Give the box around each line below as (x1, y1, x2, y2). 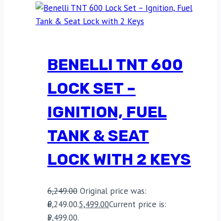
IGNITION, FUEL (47, 103, 167, 122)
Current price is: (109, 198, 166, 210)
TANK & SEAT (47, 126, 149, 146)
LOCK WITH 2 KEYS (47, 150, 191, 169)
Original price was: (80, 185, 147, 196)
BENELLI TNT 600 (47, 55, 183, 74)
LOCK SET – (47, 79, 136, 98)
